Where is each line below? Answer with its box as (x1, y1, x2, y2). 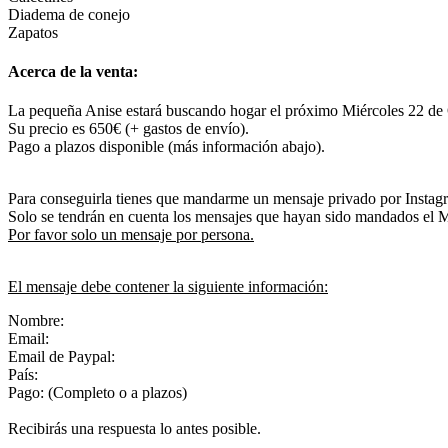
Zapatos (8, 23, 58, 41)
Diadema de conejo (8, 5, 130, 23)
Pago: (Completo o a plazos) (8, 384, 187, 402)
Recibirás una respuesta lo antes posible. (8, 420, 261, 438)
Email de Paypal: (8, 348, 115, 366)
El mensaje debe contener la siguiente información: (8, 278, 328, 296)
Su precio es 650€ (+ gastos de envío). (8, 120, 249, 138)
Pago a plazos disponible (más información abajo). (8, 138, 325, 156)
